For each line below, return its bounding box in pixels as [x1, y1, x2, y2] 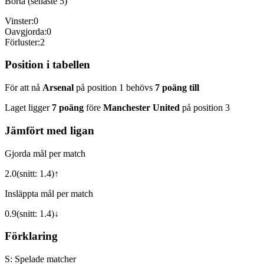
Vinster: [5, 15, 34, 26]
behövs [124, 82, 153, 93]
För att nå [5, 82, 42, 93]
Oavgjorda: [5, 26, 47, 37]
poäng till [160, 82, 199, 93]
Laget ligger [5, 103, 52, 113]
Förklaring [5, 230, 58, 243]
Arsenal [42, 82, 74, 93]
